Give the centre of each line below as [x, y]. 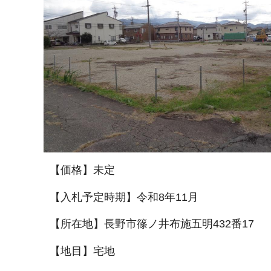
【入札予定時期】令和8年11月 [124, 197]
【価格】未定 [82, 170]
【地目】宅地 [82, 251]
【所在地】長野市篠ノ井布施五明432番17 [152, 224]
